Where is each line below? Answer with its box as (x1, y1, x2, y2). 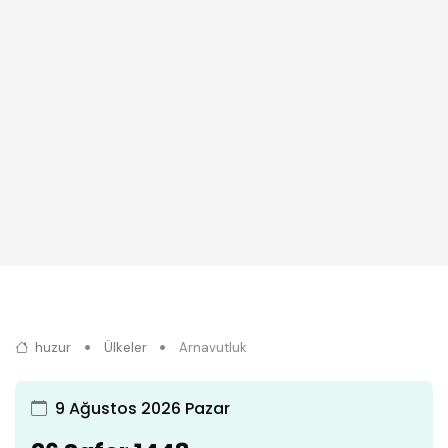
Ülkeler (103, 339, 147, 357)
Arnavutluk (179, 339, 248, 357)
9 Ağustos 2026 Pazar (55, 397, 230, 421)
